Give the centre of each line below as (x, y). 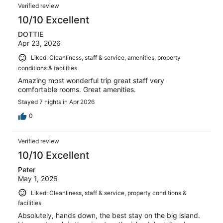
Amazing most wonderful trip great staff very (91, 80)
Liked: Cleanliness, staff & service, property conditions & (109, 193)
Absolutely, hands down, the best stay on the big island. (109, 216)
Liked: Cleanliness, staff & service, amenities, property (106, 57)
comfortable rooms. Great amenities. (77, 89)
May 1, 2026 (38, 178)
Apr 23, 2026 (39, 43)
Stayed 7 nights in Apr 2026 (56, 102)
